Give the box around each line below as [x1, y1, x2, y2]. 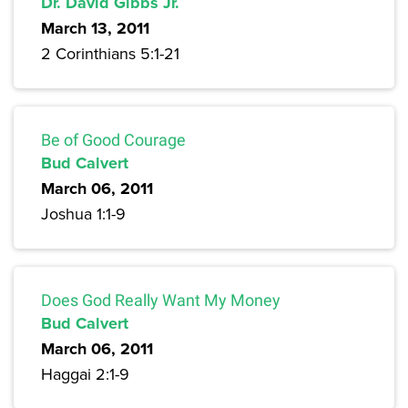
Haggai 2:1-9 [41, 362, 129, 386]
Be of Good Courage [41, 130, 186, 150]
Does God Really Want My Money [41, 291, 280, 311]
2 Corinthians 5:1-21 [41, 42, 179, 66]
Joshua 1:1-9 [41, 202, 126, 226]
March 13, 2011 [41, 16, 149, 41]
